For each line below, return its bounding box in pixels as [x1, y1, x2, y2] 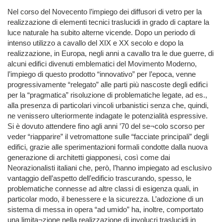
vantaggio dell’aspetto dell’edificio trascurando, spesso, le [7, 174, 191, 183]
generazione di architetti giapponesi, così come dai [7, 153, 170, 162]
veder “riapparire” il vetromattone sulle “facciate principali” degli [7, 132, 209, 141]
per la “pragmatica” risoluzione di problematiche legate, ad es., [7, 91, 207, 100]
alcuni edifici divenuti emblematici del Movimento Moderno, [7, 59, 197, 68]
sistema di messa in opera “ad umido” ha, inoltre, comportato [7, 205, 203, 214]
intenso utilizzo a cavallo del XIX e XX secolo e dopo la [7, 39, 183, 48]
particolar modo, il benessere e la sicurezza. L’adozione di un [7, 195, 203, 204]
